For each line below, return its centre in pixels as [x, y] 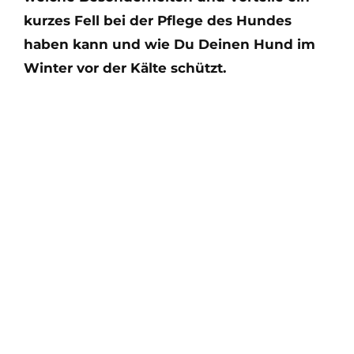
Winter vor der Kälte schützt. [125, 68]
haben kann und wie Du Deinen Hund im [169, 44]
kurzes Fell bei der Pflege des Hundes [158, 21]
